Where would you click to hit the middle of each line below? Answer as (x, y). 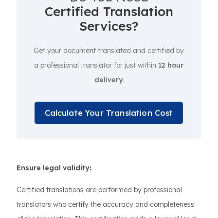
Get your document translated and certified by (109, 51)
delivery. (109, 80)
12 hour (171, 65)
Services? (109, 26)
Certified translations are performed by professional (99, 190)
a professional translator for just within (96, 65)
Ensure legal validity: (54, 168)
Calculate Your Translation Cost (109, 113)
